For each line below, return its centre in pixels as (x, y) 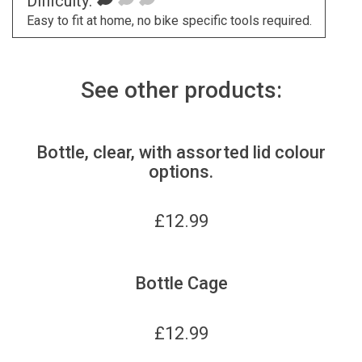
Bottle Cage (181, 284)
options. (181, 171)
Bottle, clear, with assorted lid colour (181, 152)
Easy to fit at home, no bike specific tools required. (169, 21)
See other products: (181, 90)
